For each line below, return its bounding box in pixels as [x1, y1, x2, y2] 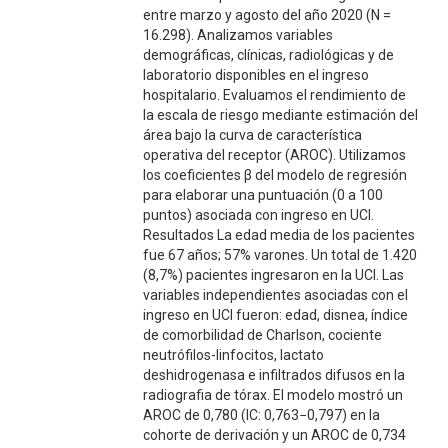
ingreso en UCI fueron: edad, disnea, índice [142, 307, 408, 323]
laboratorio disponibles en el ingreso [142, 67, 369, 83]
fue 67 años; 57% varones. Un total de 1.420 [142, 247, 417, 263]
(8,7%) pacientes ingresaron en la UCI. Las [142, 267, 404, 283]
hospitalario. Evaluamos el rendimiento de [142, 87, 406, 103]
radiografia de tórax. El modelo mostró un [142, 387, 403, 403]
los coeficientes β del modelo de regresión [142, 167, 407, 183]
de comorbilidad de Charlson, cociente [142, 327, 382, 343]
